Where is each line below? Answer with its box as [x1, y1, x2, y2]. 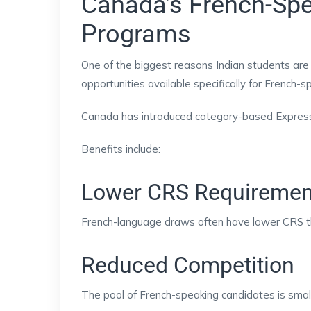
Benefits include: [81, 142, 160, 156]
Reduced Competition [81, 252, 294, 279]
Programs [81, 19, 191, 49]
